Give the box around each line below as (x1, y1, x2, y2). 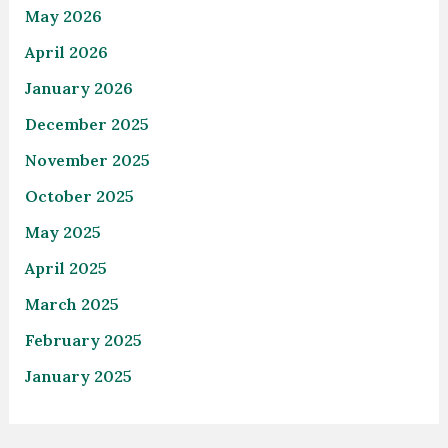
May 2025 (24, 221, 101, 242)
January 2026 (24, 77, 133, 98)
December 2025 (24, 113, 149, 134)
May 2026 (24, 5, 102, 26)
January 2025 (24, 365, 132, 386)
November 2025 (24, 149, 150, 170)
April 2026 (24, 41, 108, 62)
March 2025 (24, 293, 119, 314)
